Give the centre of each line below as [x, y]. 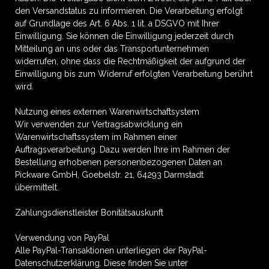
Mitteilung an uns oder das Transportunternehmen [112, 49]
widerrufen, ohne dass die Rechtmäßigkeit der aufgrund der [130, 61]
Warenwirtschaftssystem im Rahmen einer [96, 137]
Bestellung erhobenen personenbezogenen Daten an [119, 162]
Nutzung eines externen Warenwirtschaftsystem [107, 112]
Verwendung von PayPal [62, 238]
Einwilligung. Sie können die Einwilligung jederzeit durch [124, 36]
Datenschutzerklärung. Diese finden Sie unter [101, 263]
